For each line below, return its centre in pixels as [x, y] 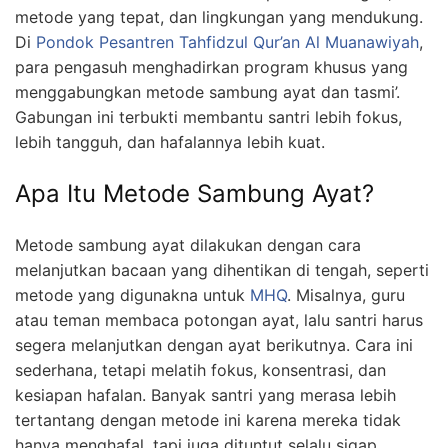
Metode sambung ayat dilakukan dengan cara [188, 244]
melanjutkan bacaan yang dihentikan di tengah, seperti [222, 269]
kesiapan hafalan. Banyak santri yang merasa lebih [205, 394]
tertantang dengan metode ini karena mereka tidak [208, 419]
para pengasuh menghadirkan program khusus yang [211, 66]
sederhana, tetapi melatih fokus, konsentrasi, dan [200, 369]
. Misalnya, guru [346, 294]
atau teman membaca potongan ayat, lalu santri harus [219, 319]
